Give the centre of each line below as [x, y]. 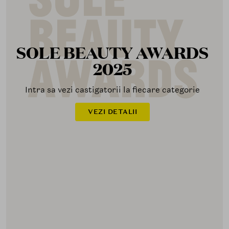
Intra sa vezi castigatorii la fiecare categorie [113, 90]
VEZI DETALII [113, 112]
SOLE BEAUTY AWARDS [113, 52]
